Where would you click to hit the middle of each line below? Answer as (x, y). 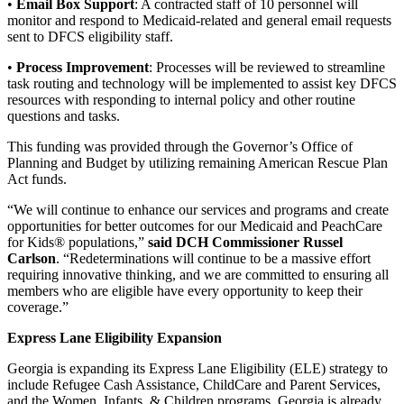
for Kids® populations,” (78, 243)
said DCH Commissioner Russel (245, 243)
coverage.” (38, 308)
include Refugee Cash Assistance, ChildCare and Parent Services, (194, 385)
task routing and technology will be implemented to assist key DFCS (202, 84)
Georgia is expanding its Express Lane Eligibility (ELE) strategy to (197, 369)
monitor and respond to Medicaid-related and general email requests (199, 21)
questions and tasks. (64, 116)
